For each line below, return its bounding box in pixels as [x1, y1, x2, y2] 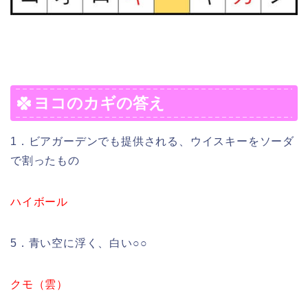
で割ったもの [10, 154, 80, 166]
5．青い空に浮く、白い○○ [10, 236, 148, 249]
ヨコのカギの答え [34, 93, 165, 112]
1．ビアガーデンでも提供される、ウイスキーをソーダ [10, 135, 295, 147]
